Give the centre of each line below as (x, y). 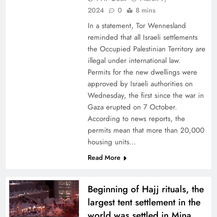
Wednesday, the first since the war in (146, 96)
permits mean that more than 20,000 (146, 131)
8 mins (145, 10)
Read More (104, 158)
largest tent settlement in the (144, 202)
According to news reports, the (136, 119)
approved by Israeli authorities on (140, 84)
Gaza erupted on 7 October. (132, 107)
